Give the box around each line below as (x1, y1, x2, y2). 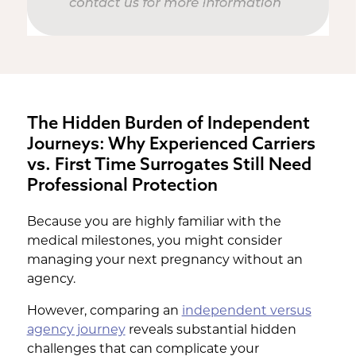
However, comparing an (26, 303, 182, 319)
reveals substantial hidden (125, 322, 296, 338)
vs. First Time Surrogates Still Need (26, 153, 311, 176)
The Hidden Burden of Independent (26, 111, 310, 134)
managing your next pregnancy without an (26, 252, 303, 268)
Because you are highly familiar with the (26, 214, 281, 230)
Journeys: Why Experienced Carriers (26, 132, 315, 155)
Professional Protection (26, 173, 218, 196)
